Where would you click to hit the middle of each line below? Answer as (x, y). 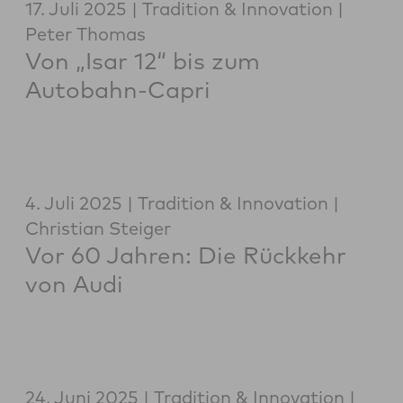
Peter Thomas (85, 34)
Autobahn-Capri (118, 90)
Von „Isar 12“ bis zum (143, 61)
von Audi (74, 284)
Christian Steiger (98, 228)
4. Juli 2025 (74, 203)
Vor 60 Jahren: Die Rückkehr (186, 255)
